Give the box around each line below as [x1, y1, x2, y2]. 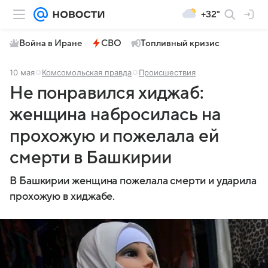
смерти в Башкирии [10, 148, 172, 167]
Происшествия [139, 68, 196, 77]
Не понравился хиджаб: [10, 83, 204, 103]
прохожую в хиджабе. [10, 191, 115, 202]
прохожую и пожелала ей [10, 126, 219, 146]
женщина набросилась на [10, 105, 221, 124]
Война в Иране [19, 38, 82, 48]
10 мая [10, 68, 35, 77]
